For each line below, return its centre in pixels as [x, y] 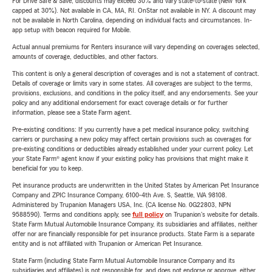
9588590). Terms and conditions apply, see [72, 215]
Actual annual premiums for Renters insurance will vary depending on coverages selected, [136, 47]
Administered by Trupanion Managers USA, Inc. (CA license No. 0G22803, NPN [121, 205]
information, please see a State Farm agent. [72, 113]
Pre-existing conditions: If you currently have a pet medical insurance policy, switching [131, 130]
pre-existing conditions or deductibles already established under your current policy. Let [133, 149]
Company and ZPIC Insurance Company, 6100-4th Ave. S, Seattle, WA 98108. [120, 195]
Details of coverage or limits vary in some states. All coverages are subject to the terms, [132, 83]
